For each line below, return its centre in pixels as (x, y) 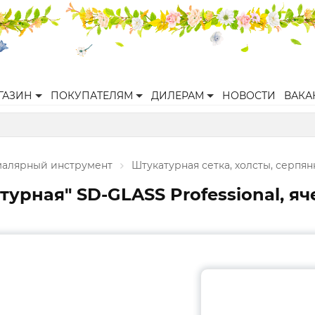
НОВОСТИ (249, 96)
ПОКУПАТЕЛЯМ (92, 96)
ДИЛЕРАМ (178, 96)
